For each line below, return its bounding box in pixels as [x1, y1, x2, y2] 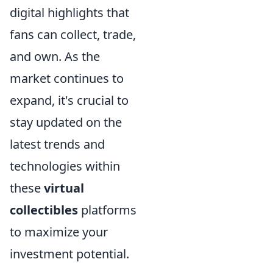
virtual [44, 179, 84, 196]
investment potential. [10, 245, 129, 262]
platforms [78, 201, 136, 218]
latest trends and [10, 135, 105, 152]
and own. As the [10, 48, 100, 65]
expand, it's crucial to [10, 91, 129, 108]
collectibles [10, 201, 78, 218]
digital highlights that [10, 4, 129, 21]
